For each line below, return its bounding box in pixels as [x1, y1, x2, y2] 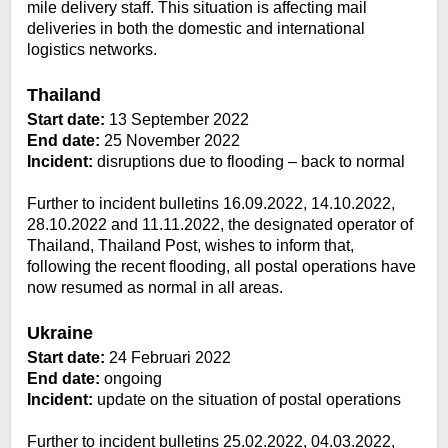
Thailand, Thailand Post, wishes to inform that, [27, 237, 354, 255]
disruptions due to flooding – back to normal [93, 153, 405, 171]
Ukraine [27, 323, 93, 344]
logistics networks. [27, 41, 157, 59]
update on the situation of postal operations [93, 391, 401, 409]
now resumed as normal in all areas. [27, 279, 283, 297]
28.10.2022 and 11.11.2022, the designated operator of [27, 216, 413, 234]
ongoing [100, 370, 162, 388]
